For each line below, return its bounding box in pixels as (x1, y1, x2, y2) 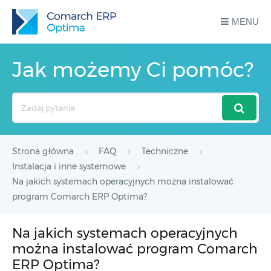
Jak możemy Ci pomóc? (12, 57, 253, 82)
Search (11, 94, 39, 104)
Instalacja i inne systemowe (12, 161, 126, 172)
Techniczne (142, 146, 188, 157)
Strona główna (12, 146, 74, 157)
